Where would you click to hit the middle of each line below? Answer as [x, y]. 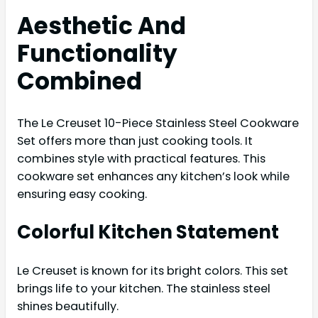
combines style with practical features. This [141, 158]
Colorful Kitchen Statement [148, 232]
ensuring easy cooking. [82, 194]
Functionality [97, 53]
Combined [79, 81]
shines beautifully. [68, 306]
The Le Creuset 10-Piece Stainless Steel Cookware [158, 123]
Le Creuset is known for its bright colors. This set [153, 270]
